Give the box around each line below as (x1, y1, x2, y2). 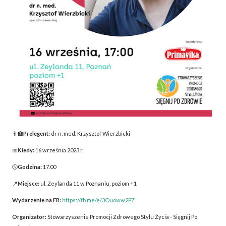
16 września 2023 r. (35, 146, 83, 153)
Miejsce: (18, 180, 39, 187)
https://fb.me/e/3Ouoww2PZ (62, 197, 135, 204)
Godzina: (18, 163, 43, 170)
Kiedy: (18, 146, 35, 153)
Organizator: (12, 213, 46, 220)
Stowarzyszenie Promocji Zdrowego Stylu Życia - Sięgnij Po (46, 213, 197, 220)
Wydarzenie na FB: (12, 197, 61, 204)
